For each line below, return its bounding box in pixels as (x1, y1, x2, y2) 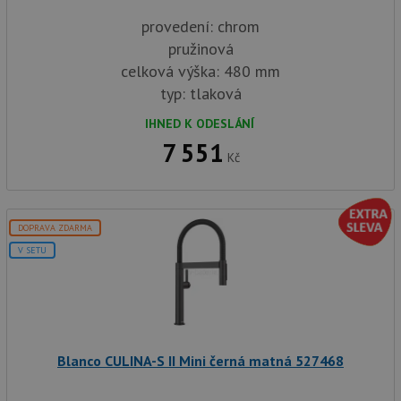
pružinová (167, 38, 234, 59)
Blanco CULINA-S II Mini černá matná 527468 (57, 352, 344, 370)
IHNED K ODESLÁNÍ (145, 115, 254, 132)
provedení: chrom (141, 16, 260, 37)
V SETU (18, 244, 47, 256)
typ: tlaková (159, 83, 242, 104)
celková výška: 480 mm (121, 61, 280, 81)
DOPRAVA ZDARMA (18, 222, 92, 234)
